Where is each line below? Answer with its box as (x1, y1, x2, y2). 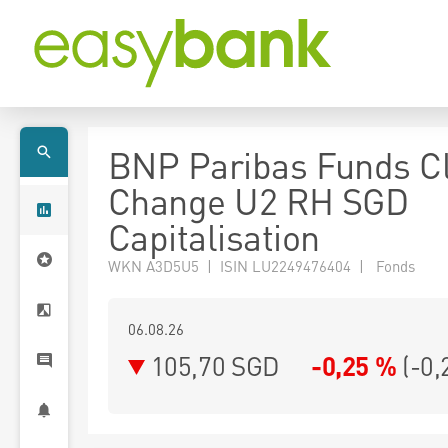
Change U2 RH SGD (108, 178, 409, 224)
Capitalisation (108, 214, 320, 260)
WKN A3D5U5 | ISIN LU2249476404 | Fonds (108, 256, 415, 276)
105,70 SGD (150, 349, 280, 382)
